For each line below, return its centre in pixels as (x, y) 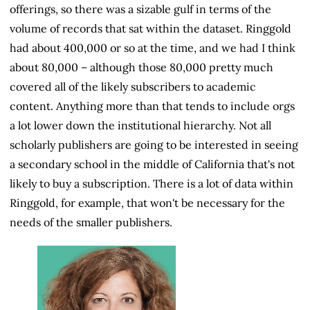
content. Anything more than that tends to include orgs (152, 106)
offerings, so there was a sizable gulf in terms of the (140, 9)
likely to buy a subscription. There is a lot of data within (152, 184)
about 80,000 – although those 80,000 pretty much (142, 67)
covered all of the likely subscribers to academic (133, 87)
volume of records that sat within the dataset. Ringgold (151, 29)
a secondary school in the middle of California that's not (152, 164)
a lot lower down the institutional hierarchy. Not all (140, 126)
